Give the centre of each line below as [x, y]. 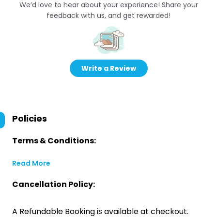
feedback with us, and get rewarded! [108, 15]
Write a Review [108, 68]
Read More [31, 163]
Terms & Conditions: [54, 141]
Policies [30, 118]
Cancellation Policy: [54, 184]
